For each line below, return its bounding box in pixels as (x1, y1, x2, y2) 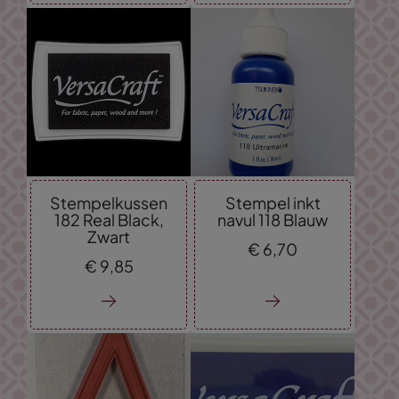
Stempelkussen (50, 191, 167, 213)
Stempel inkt (224, 191, 321, 213)
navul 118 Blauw (217, 208, 328, 230)
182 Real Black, (53, 208, 164, 230)
